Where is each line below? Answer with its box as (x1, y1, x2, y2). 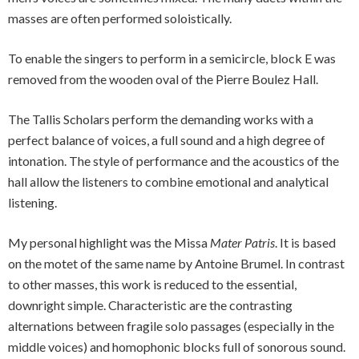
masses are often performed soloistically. (8, 10, 232, 26)
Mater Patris (210, 235, 275, 250)
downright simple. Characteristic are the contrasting (8, 297, 292, 313)
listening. (8, 195, 57, 210)
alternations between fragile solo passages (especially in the (8, 318, 334, 333)
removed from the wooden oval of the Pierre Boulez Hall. (8, 71, 318, 87)
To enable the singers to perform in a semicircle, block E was (8, 50, 336, 66)
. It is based (275, 235, 336, 250)
